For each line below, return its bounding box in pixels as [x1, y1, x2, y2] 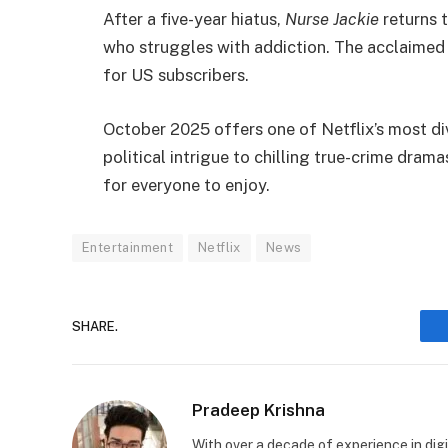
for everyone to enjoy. [103, 175, 270, 196]
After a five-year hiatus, [103, 9, 285, 30]
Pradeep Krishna [192, 400, 325, 421]
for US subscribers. [103, 65, 249, 86]
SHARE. [72, 318, 118, 334]
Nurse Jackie [285, 9, 379, 30]
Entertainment [82, 240, 174, 256]
